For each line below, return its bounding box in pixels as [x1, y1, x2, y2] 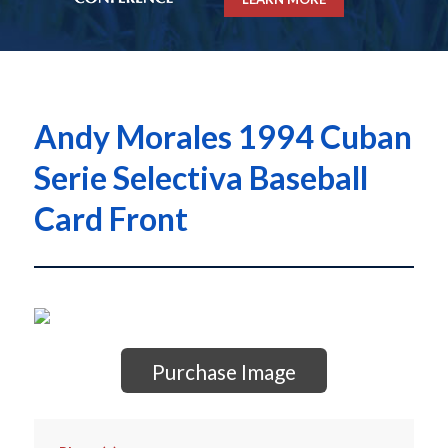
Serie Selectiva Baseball [33, 158, 368, 198]
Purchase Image [151, 359, 296, 385]
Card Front [33, 199, 188, 239]
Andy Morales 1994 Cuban [33, 117, 412, 157]
